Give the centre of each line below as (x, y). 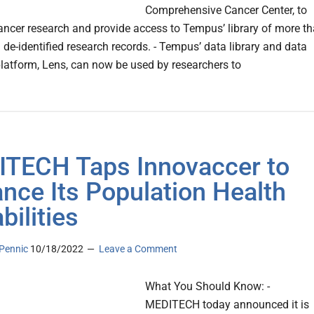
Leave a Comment (138, 249)
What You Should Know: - (207, 287)
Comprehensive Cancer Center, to (226, 11)
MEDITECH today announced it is (227, 305)
